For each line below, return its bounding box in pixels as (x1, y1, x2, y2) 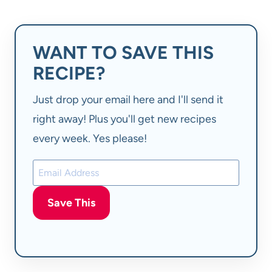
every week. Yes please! (33, 131, 147, 145)
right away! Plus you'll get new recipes (33, 112, 216, 126)
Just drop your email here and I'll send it (33, 92, 223, 106)
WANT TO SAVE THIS (33, 41, 214, 64)
